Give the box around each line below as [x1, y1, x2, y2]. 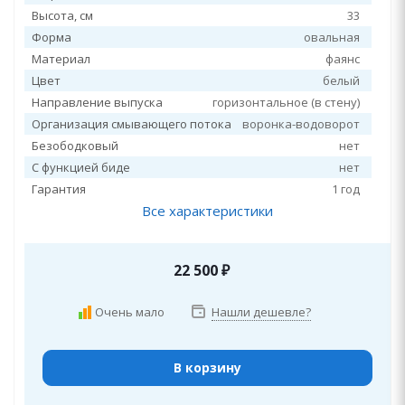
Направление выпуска [32, 94, 163, 110]
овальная [304, 29, 360, 45]
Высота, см [32, 7, 93, 24]
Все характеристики [142, 202, 273, 220]
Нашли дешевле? [211, 304, 311, 320]
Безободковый [32, 137, 118, 154]
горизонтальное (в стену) [212, 94, 360, 110]
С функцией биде [32, 159, 130, 175]
